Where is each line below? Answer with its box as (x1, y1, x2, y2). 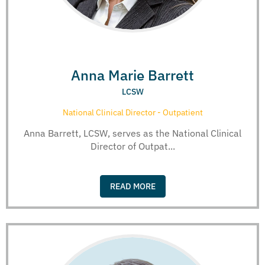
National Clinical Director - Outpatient (62, 107, 203, 118)
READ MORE (109, 180, 156, 192)
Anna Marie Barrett (71, 66, 194, 85)
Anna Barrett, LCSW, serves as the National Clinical (24, 127, 241, 140)
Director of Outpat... (90, 140, 175, 153)
